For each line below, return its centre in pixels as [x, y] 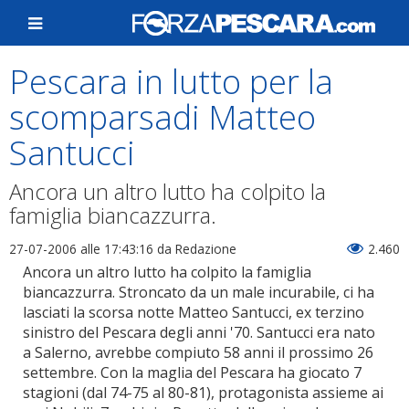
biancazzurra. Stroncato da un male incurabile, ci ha [199, 292]
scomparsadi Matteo [163, 117]
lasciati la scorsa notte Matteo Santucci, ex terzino [194, 312]
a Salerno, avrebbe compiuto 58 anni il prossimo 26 [198, 352]
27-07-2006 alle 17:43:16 [81, 249]
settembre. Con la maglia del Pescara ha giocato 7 [192, 372]
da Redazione [195, 249]
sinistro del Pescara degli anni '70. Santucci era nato [199, 332]
